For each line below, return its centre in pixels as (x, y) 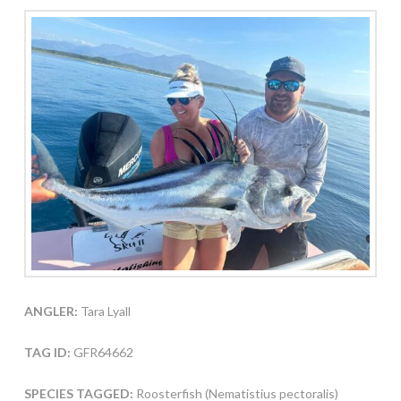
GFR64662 (102, 353)
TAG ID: (47, 353)
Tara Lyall (104, 311)
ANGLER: (51, 311)
